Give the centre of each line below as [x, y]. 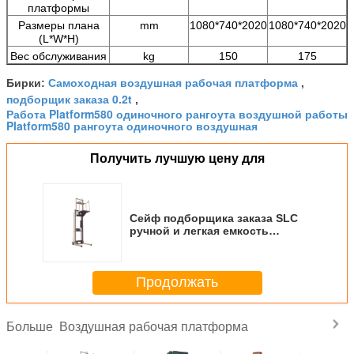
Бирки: [27, 83]
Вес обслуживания [58, 56]
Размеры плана [58, 25]
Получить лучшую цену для [177, 158]
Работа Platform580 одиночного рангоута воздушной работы [177, 113]
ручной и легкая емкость [199, 230]
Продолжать [177, 282]
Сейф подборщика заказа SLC [214, 218]
